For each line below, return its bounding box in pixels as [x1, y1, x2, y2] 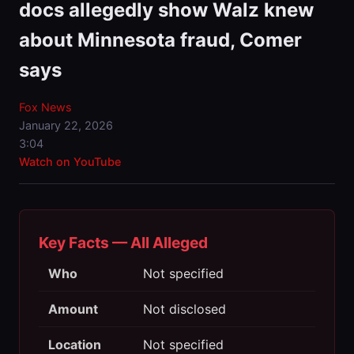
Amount [48, 301, 98, 318]
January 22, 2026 [19, 119, 113, 133]
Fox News [19, 100, 72, 115]
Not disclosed [143, 301, 226, 318]
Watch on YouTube [19, 155, 121, 169]
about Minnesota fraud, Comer [19, 28, 302, 52]
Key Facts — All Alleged [39, 233, 208, 253]
